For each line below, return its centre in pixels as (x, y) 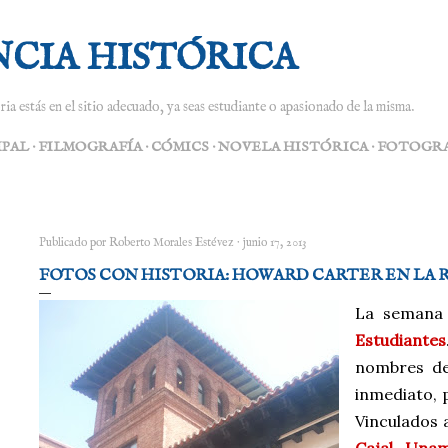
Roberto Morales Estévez (171, 242)
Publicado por (74, 242)
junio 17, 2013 (274, 242)
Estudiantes (400, 340)
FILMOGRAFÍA (90, 147)
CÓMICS (180, 147)
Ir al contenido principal (224, 25)
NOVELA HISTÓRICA (293, 147)
